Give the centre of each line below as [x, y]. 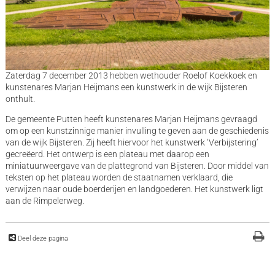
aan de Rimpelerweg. [45, 201]
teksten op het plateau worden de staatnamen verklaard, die [119, 178]
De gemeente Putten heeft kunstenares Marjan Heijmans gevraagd [131, 119]
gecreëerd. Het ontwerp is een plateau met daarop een [107, 154]
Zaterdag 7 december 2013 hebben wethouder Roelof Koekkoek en [131, 76]
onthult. [20, 99]
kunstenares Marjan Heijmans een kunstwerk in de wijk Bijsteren [126, 87]
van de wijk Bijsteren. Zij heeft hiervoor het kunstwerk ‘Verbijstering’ [132, 143]
